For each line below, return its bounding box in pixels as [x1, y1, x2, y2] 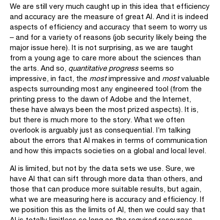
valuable [179, 74, 210, 82]
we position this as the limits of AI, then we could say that [10, 205, 205, 214]
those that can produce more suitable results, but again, [10, 185, 201, 193]
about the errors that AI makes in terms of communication [10, 136, 207, 144]
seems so [138, 64, 174, 72]
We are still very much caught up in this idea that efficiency [10, 2, 210, 10]
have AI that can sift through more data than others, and [10, 174, 202, 183]
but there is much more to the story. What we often [10, 115, 185, 124]
